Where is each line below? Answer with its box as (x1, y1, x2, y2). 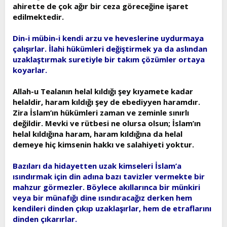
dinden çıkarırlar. (13, 213, 77, 224)
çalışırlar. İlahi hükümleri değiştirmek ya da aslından (13, 43, 207, 54)
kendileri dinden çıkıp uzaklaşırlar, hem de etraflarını (13, 203, 211, 213)
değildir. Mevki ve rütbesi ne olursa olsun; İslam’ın (13, 118, 201, 128)
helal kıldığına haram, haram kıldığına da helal (13, 128, 182, 139)
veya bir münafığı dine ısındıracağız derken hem (13, 192, 192, 203)
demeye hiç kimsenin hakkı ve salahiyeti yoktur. (13, 139, 194, 149)
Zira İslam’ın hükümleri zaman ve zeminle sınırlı (13, 107, 189, 118)
